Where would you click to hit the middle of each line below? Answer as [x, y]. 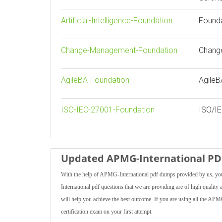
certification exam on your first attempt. [107, 212]
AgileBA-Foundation [95, 80]
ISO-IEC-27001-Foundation [108, 110]
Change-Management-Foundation [119, 50]
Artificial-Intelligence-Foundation [117, 21]
